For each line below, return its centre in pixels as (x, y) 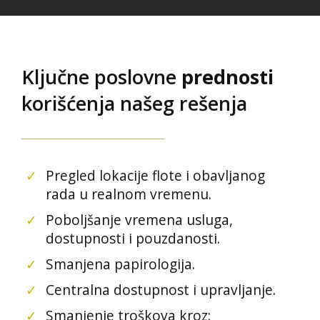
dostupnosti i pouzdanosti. (132, 238)
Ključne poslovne (101, 77)
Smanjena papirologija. (120, 264)
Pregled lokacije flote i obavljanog (155, 175)
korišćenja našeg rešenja (134, 104)
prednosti (227, 77)
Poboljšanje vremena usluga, (139, 220)
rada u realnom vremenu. (128, 194)
